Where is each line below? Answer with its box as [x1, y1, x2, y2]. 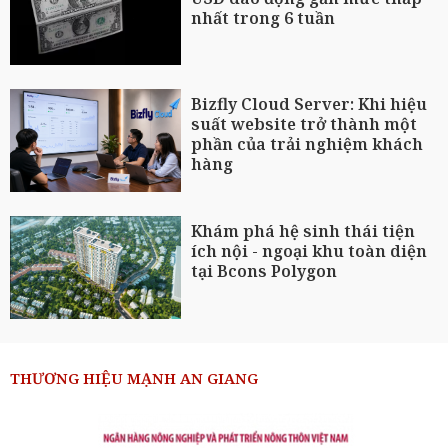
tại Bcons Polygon [191, 260, 338, 283]
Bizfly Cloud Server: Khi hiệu [191, 93, 428, 116]
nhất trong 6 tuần [191, 6, 336, 29]
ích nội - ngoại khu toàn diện [191, 240, 428, 263]
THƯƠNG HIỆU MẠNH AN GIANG [10, 367, 258, 388]
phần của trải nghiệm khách [191, 133, 424, 156]
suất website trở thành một [191, 113, 418, 136]
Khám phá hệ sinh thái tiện [191, 220, 416, 243]
